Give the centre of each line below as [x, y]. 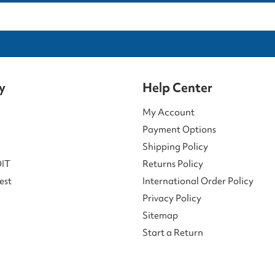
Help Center [177, 87]
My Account [168, 112]
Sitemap [160, 215]
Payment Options [179, 129]
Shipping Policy [175, 146]
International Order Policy [198, 181]
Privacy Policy [172, 198]
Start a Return [173, 232]
